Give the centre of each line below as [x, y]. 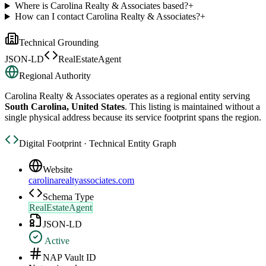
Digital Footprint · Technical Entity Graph [98, 144]
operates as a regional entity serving [182, 96]
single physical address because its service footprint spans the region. [133, 118]
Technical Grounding [59, 43]
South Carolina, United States [65, 107]
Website [58, 170]
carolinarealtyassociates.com [81, 180]
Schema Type [68, 197]
